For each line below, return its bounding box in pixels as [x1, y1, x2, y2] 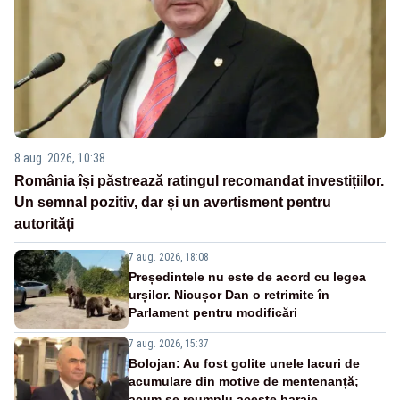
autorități [14, 216, 74, 232]
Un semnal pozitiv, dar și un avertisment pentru [14, 195, 331, 211]
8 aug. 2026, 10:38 [14, 151, 105, 166]
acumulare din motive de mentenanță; [129, 374, 359, 389]
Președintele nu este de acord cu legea [129, 270, 366, 285]
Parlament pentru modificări [129, 305, 297, 321]
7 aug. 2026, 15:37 [129, 337, 209, 351]
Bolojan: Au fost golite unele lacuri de [129, 356, 360, 371]
